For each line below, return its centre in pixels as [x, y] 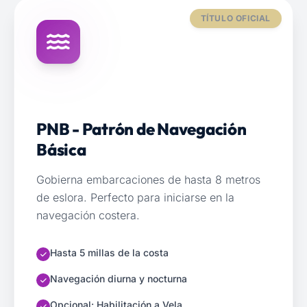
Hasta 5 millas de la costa [109, 253]
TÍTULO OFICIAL [235, 18]
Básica [61, 149]
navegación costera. [88, 215]
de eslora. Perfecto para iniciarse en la [135, 197]
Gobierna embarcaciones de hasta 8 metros [148, 180]
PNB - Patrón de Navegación [142, 129]
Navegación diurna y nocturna [119, 279]
